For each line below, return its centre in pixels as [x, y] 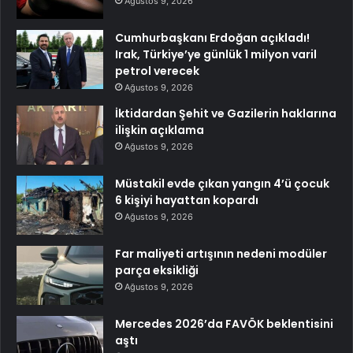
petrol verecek [157, 71]
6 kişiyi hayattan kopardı [187, 200]
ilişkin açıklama [160, 130]
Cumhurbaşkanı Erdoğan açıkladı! [212, 37]
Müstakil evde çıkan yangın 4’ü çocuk [222, 183]
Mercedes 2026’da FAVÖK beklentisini [224, 323]
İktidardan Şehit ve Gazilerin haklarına [226, 113]
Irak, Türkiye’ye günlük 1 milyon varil [216, 54]
